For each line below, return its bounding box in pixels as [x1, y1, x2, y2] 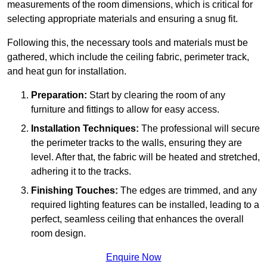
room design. [31, 228, 86, 238]
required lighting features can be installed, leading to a [31, 199, 259, 210]
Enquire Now [105, 252, 162, 262]
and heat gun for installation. [7, 66, 126, 76]
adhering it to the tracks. [31, 166, 131, 176]
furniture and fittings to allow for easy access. [31, 104, 219, 114]
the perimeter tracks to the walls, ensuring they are [31, 137, 242, 148]
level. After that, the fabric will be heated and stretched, [31, 151, 260, 162]
